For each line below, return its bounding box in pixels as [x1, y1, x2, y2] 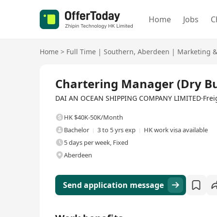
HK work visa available [144, 125, 208, 134]
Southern [104, 47, 134, 56]
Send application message [63, 180, 164, 190]
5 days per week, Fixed [64, 138, 128, 147]
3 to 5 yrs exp [97, 125, 136, 134]
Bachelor [64, 125, 89, 134]
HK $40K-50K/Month [64, 113, 123, 122]
